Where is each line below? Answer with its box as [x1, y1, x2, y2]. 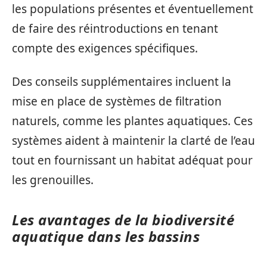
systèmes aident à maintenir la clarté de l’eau [12, 132, 255, 148]
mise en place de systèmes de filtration [12, 93, 222, 109]
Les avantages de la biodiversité [12, 209, 234, 229]
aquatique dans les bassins [12, 226, 200, 246]
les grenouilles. [12, 172, 94, 188]
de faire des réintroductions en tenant [12, 21, 218, 36]
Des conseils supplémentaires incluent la [12, 73, 231, 89]
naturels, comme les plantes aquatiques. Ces [12, 113, 253, 129]
